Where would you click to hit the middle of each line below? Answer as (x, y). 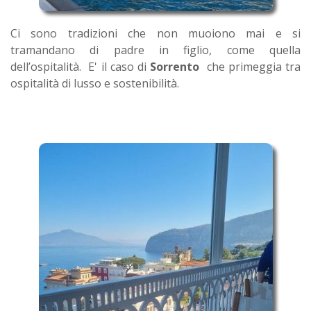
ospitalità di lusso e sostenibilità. (95, 83)
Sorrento (175, 66)
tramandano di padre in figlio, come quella (155, 50)
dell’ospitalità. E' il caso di (81, 66)
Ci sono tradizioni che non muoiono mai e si (155, 33)
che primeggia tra (250, 66)
